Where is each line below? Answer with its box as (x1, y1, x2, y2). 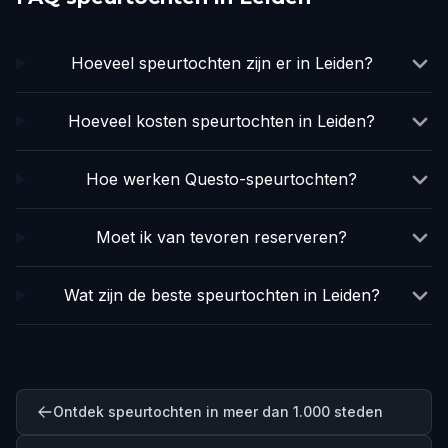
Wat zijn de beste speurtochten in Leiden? (63, 285, 380, 305)
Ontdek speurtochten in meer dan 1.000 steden (53, 403, 383, 420)
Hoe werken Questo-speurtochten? (86, 169, 358, 189)
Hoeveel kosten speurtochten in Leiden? (68, 111, 376, 131)
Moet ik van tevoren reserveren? (96, 227, 348, 247)
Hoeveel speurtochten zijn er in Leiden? (70, 53, 373, 73)
